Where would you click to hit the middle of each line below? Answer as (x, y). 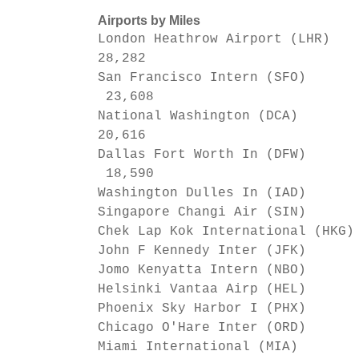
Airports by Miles (149, 20)
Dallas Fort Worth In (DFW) (222, 155)
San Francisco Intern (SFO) (222, 78)
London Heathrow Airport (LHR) (226, 40)
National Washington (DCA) (226, 117)
